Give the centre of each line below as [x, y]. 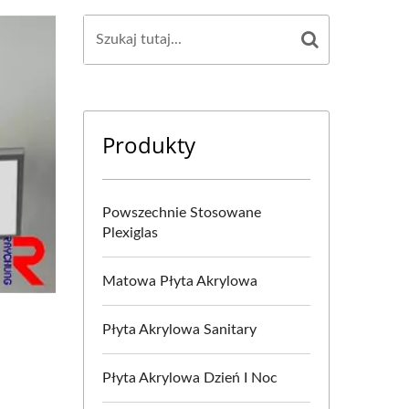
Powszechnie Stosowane [182, 213]
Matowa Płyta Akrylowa [180, 281]
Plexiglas [130, 233]
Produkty [149, 145]
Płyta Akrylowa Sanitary [179, 330]
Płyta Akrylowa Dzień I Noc [190, 378]
